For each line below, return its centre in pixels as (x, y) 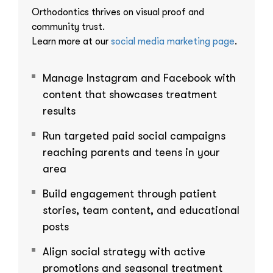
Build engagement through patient (129, 193)
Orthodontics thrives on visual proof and (118, 12)
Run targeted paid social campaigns (134, 136)
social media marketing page (173, 41)
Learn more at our (71, 41)
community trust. (68, 27)
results (59, 111)
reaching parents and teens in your (131, 152)
